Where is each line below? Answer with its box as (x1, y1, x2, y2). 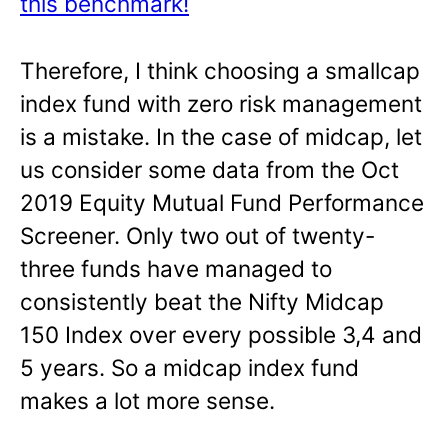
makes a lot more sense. (20, 386, 275, 414)
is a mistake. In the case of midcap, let (20, 122, 422, 150)
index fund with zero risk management (20, 89, 422, 117)
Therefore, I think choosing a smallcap (20, 56, 420, 84)
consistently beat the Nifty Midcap (20, 287, 384, 315)
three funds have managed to (20, 254, 332, 282)
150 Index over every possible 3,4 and (20, 320, 422, 348)
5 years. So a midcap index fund (20, 353, 359, 381)
